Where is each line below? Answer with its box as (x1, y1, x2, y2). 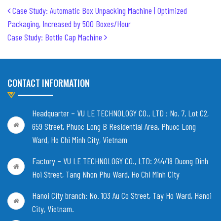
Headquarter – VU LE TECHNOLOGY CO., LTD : (32, 107, 170, 118)
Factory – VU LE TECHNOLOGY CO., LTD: (32, 155, 154, 166)
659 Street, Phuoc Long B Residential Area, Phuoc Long (32, 120, 196, 132)
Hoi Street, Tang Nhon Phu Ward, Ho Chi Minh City (32, 168, 180, 180)
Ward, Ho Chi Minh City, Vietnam (32, 134, 127, 145)
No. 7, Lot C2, (170, 107, 209, 118)
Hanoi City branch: (32, 189, 87, 201)
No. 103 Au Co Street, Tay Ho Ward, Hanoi (87, 189, 212, 201)
